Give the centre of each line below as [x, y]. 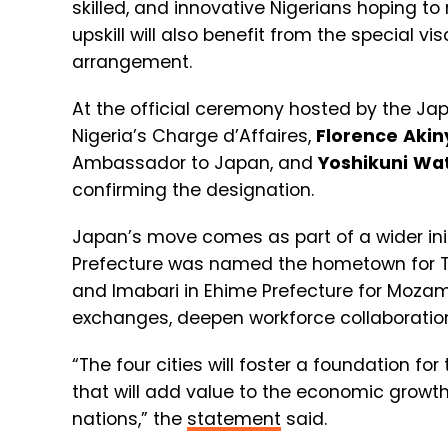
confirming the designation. [193, 190]
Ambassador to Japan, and [195, 163]
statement [234, 419]
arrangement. [132, 62]
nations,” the [129, 419]
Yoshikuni [363, 163]
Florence [357, 136]
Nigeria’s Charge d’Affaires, [194, 136]
